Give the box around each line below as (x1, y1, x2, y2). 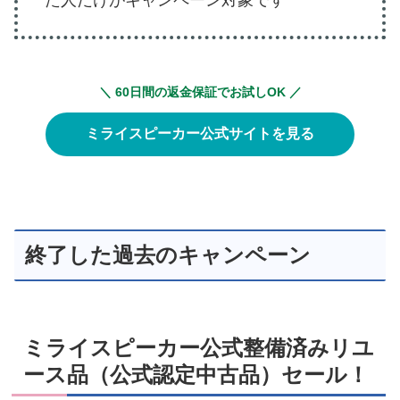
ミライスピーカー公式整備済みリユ (23, 335, 374, 360)
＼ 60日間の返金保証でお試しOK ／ (98, 84, 302, 99)
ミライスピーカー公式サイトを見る (86, 125, 314, 141)
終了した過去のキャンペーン (25, 242, 311, 267)
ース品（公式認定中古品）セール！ (23, 362, 369, 387)
